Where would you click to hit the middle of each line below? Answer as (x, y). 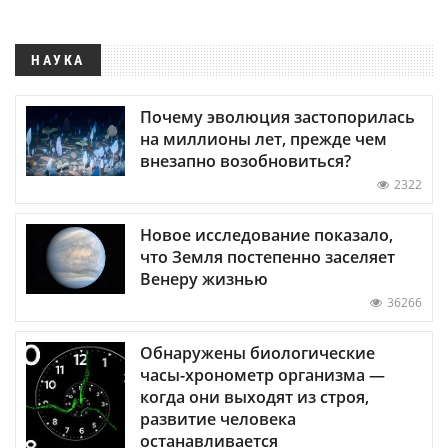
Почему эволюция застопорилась (277, 116)
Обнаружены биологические (257, 352)
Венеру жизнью (204, 278)
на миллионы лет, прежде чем (263, 138)
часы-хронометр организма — (262, 374)
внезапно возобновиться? (245, 160)
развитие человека (218, 418)
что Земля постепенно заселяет (267, 256)
